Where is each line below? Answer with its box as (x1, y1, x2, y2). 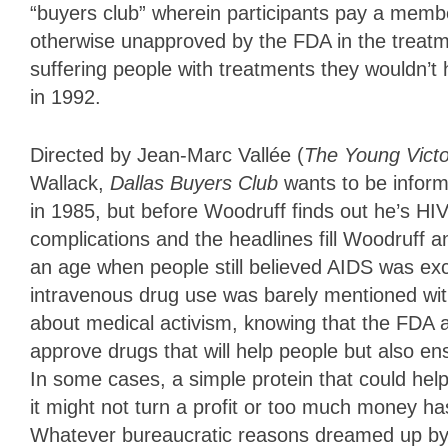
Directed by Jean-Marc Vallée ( (30, 144, 304, 167)
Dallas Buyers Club (110, 172, 284, 195)
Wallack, (30, 172, 110, 195)
